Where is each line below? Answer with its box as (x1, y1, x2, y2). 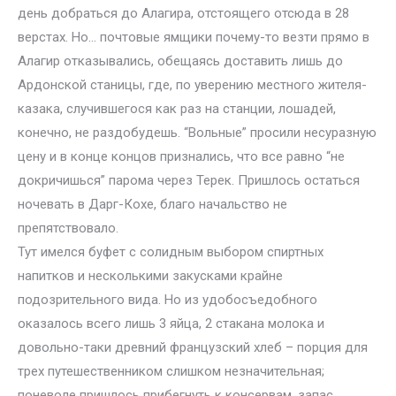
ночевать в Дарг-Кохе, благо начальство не (18, 196, 287, 212)
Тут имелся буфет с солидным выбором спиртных (18, 244, 324, 260)
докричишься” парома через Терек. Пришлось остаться (18, 172, 360, 188)
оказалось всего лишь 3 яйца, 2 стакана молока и (18, 316, 324, 331)
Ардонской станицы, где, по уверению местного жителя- (18, 77, 367, 93)
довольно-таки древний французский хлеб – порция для (18, 339, 368, 355)
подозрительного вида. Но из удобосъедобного (18, 292, 317, 308)
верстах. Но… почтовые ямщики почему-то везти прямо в (18, 29, 369, 45)
